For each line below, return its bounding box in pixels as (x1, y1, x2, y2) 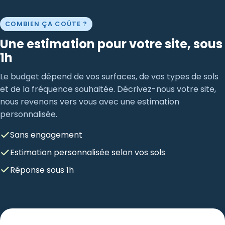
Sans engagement (10, 129, 82, 141)
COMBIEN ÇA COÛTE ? (5, 19, 87, 28)
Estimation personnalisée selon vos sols (10, 147, 165, 159)
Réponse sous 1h (10, 164, 74, 176)
